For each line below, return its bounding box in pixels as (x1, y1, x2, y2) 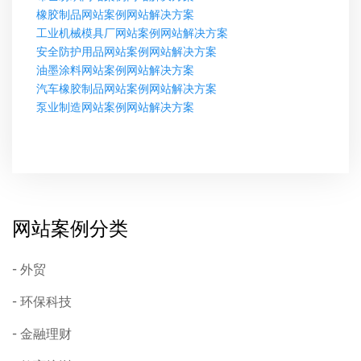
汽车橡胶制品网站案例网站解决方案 (36, 81, 217, 98)
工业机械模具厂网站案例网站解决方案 (36, 25, 228, 42)
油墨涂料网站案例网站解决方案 (36, 62, 194, 79)
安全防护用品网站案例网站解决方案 (36, 44, 217, 60)
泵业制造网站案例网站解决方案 (36, 99, 194, 116)
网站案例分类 (12, 215, 128, 243)
